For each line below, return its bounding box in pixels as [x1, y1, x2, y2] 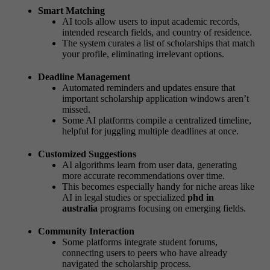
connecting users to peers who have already [62, 247, 227, 258]
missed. [62, 104, 90, 115]
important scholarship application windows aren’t [62, 93, 249, 104]
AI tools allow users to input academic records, [62, 16, 240, 27]
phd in [187, 192, 214, 202]
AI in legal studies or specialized [62, 192, 187, 202]
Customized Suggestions [38, 148, 136, 159]
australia [62, 202, 98, 213]
